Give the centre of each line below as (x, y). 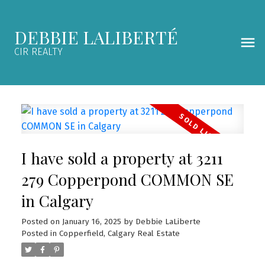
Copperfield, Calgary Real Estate (119, 233)
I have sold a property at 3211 (122, 158)
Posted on (41, 222)
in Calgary (57, 201)
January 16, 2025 (91, 222)
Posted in (39, 233)
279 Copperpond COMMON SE (127, 179)
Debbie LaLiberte (168, 222)
